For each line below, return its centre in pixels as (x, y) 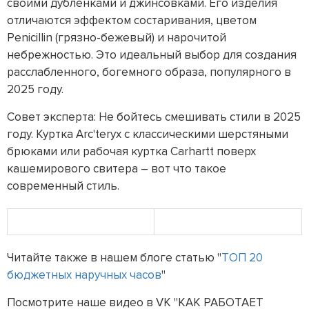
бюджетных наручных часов (84, 275)
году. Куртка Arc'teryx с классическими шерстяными (148, 134)
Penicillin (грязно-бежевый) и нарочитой (117, 38)
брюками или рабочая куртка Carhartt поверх (131, 152)
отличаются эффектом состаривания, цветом (132, 21)
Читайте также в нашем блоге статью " (114, 258)
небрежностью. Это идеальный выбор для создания (152, 55)
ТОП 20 (242, 258)
